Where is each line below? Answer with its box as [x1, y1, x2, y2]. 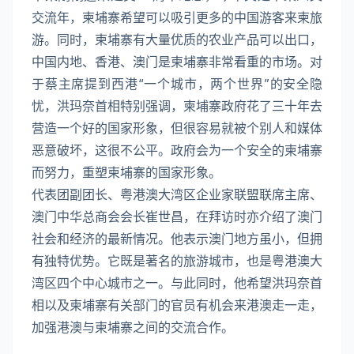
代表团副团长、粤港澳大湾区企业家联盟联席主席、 [32, 186, 322, 203]
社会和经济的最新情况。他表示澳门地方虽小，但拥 [32, 231, 322, 247]
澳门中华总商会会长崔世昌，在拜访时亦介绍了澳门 [32, 209, 322, 225]
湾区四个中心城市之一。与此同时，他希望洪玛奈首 [32, 275, 322, 292]
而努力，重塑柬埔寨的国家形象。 [32, 164, 224, 181]
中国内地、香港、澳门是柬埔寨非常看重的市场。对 [32, 54, 322, 70]
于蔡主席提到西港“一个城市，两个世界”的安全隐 [32, 76, 322, 92]
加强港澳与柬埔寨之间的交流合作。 [32, 319, 234, 336]
